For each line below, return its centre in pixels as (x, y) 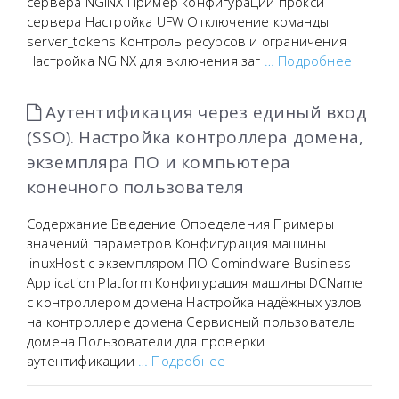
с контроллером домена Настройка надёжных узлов (195, 302)
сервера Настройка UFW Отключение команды (178, 21)
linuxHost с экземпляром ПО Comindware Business (189, 263)
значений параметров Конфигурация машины (176, 243)
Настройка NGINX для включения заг (146, 61)
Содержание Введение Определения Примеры (180, 224)
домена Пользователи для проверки (146, 341)
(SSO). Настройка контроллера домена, (195, 137)
